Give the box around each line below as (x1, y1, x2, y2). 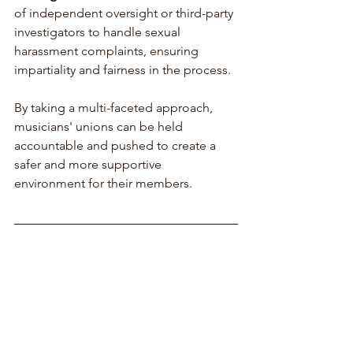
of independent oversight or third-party (14, 5, 236, 20)
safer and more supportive (14, 156, 165, 172)
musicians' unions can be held (14, 118, 186, 134)
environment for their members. (14, 175, 192, 191)
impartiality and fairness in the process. (14, 61, 231, 77)
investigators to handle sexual (14, 24, 184, 39)
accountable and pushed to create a (14, 137, 219, 153)
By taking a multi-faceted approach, (14, 99, 216, 115)
